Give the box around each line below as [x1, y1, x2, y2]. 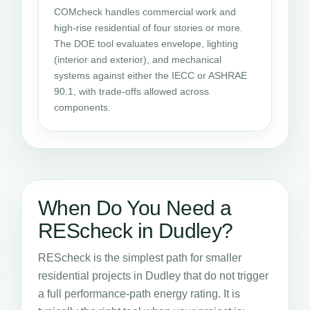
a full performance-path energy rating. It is [38, 288, 240, 300]
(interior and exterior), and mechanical [54, 54, 221, 65]
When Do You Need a [38, 197, 232, 219]
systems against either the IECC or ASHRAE [54, 70, 247, 81]
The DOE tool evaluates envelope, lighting [54, 38, 238, 49]
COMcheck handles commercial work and [54, 6, 236, 17]
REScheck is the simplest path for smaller [38, 252, 241, 264]
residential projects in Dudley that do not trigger [38, 270, 268, 282]
